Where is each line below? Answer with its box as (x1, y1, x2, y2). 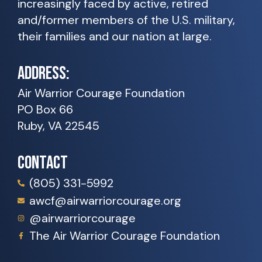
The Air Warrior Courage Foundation (29, 228, 220, 244)
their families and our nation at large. (18, 28, 212, 44)
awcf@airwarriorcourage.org (29, 193, 181, 209)
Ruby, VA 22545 (18, 118, 99, 134)
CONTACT (18, 152, 68, 174)
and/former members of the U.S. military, (18, 12, 235, 27)
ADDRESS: (18, 63, 70, 85)
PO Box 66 (18, 102, 73, 118)
